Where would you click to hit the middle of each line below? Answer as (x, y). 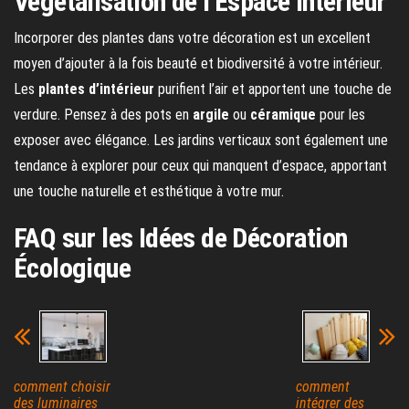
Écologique (72, 267)
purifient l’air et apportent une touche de (273, 89)
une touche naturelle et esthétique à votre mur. (149, 191)
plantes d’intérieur (96, 89)
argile (211, 114)
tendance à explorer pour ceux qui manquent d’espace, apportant (200, 165)
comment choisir (62, 386)
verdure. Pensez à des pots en (103, 114)
